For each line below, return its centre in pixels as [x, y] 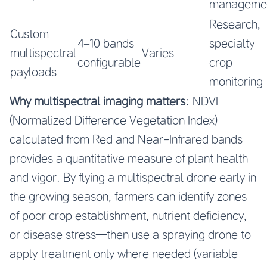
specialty [232, 43]
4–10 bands [106, 43]
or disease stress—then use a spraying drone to [130, 234]
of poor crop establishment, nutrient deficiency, [128, 215]
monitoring [236, 81]
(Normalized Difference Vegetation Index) [114, 120]
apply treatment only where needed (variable [124, 253]
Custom [30, 33]
